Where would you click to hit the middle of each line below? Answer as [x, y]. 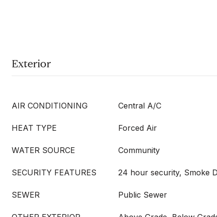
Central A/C [140, 106]
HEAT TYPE [34, 128]
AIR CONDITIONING [50, 106]
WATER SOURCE [43, 150]
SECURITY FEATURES [54, 172]
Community [139, 150]
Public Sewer [143, 195]
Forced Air [138, 128]
